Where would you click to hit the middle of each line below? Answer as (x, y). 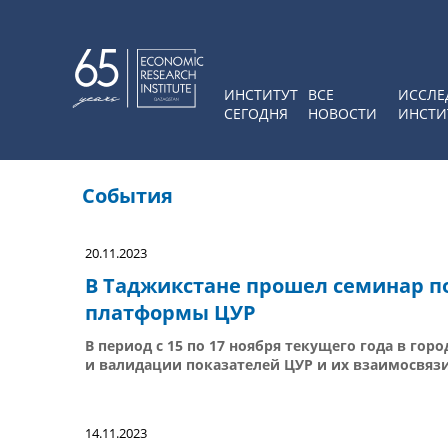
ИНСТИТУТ (261, 94)
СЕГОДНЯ (256, 113)
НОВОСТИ (342, 113)
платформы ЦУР (170, 312)
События (127, 195)
